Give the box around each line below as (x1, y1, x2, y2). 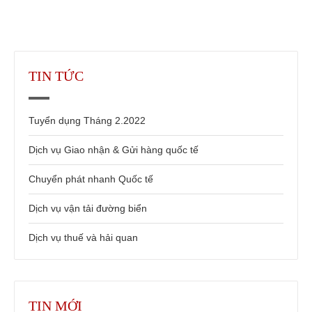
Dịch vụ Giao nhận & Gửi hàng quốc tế (29, 143, 198, 155)
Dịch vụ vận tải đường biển (29, 202, 147, 214)
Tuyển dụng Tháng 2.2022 (29, 114, 146, 126)
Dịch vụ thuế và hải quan (29, 231, 138, 243)
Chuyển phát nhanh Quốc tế (29, 173, 153, 185)
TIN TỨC (29, 68, 84, 84)
